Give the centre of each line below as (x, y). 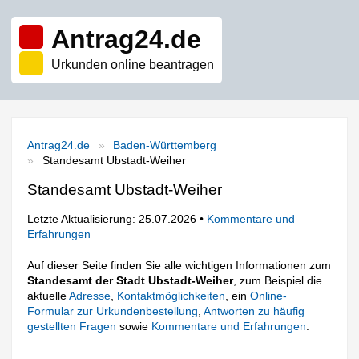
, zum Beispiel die (278, 280)
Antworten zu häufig (254, 311)
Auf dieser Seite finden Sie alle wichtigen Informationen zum (179, 265)
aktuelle (48, 295)
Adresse (90, 295)
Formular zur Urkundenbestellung (113, 311)
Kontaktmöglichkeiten (171, 295)
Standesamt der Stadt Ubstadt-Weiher (131, 280)
